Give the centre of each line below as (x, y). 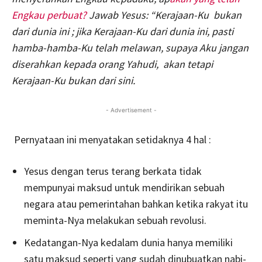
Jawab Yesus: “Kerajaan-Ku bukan (164, 15)
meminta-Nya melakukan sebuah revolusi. (115, 220)
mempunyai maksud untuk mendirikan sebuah (124, 187)
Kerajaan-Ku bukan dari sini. (76, 80)
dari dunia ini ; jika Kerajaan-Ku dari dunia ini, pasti (123, 31)
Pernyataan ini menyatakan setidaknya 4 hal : (113, 139)
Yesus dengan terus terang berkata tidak (113, 171)
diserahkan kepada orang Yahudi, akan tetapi (112, 64)
